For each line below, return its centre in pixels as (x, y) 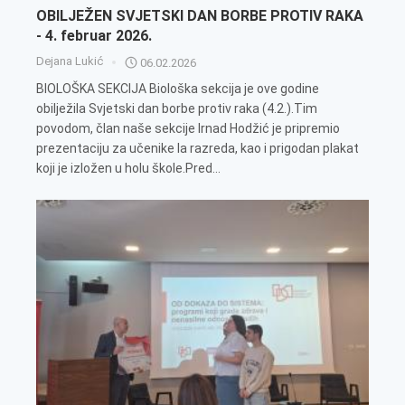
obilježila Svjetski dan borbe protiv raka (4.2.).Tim (177, 108)
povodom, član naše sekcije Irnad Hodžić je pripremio (188, 128)
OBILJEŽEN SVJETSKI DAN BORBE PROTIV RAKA (200, 15)
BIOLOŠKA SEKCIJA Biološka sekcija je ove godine (178, 88)
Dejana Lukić (70, 61)
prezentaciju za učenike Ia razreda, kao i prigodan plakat (198, 148)
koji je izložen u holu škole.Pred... (128, 168)
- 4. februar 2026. (94, 35)
